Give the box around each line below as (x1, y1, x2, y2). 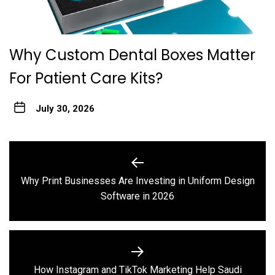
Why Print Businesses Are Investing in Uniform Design (20, 175, 255, 187)
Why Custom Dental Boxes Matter (9, 45, 255, 66)
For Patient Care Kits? (9, 68, 163, 89)
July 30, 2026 (35, 103, 95, 115)
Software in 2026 (101, 190, 174, 203)
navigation (9, 166, 87, 187)
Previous (136, 181, 176, 193)
